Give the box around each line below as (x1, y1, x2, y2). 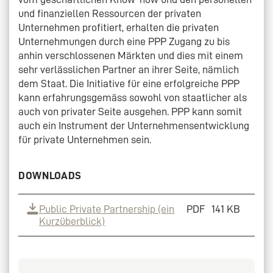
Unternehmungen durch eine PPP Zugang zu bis (18, 36, 230, 48)
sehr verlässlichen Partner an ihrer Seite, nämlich (18, 64, 239, 76)
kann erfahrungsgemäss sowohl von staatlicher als (18, 92, 247, 104)
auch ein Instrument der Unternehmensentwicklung (18, 120, 249, 132)
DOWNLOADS (18, 170, 82, 182)
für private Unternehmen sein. (18, 134, 151, 146)
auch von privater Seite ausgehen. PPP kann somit (18, 106, 242, 118)
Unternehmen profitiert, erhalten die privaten (18, 22, 219, 34)
